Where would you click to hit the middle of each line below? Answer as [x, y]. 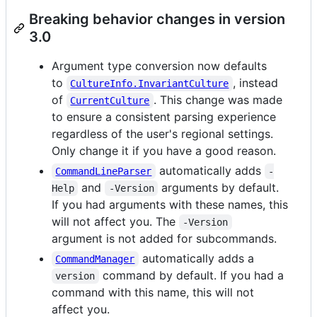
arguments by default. [220, 187]
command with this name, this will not [153, 292]
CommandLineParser [104, 171]
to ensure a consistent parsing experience [164, 116]
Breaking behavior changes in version [157, 19]
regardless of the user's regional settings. [162, 133]
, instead [257, 82]
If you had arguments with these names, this [170, 204]
